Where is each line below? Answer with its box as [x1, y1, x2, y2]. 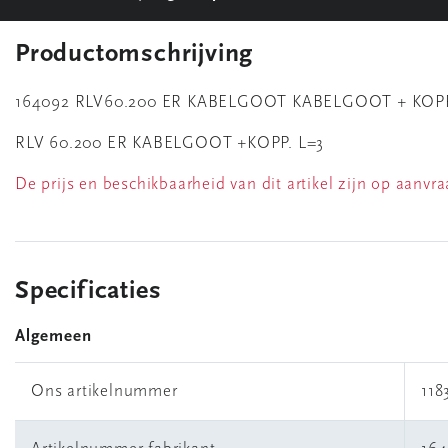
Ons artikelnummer [31, 383, 178, 400]
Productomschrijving [15, 41, 254, 68]
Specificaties [15, 278, 162, 305]
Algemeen [15, 328, 92, 345]
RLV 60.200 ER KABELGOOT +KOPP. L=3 [15, 135, 325, 152]
